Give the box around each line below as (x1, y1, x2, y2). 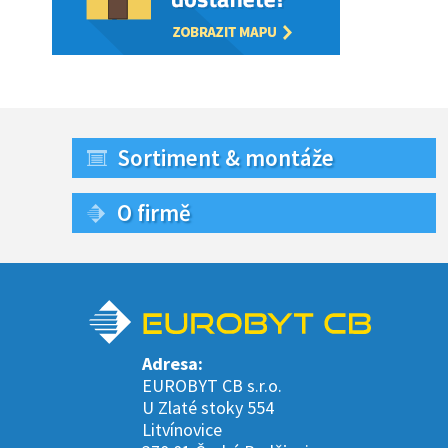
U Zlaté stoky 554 (142, 396, 278, 419)
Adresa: (142, 352, 203, 375)
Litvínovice (142, 418, 222, 441)
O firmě (117, 198, 191, 227)
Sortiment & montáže (117, 143, 334, 172)
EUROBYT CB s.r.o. (142, 374, 282, 397)
